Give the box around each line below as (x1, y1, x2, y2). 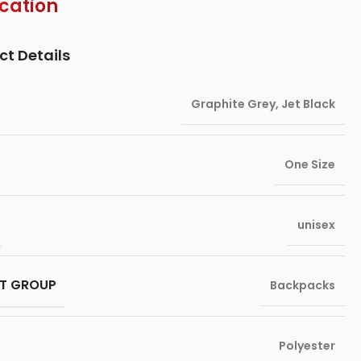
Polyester (278, 338, 335, 354)
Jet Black (280, 96, 335, 112)
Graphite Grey (190, 96, 276, 112)
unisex (297, 217, 335, 233)
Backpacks (269, 277, 335, 293)
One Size (284, 156, 335, 172)
